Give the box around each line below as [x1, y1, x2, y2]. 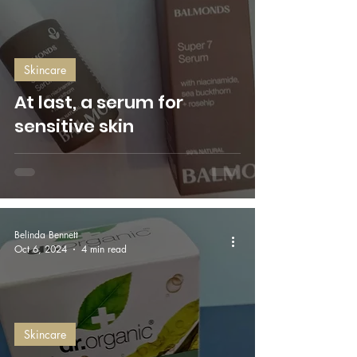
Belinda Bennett [14, 228, 78, 241]
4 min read [81, 242, 127, 256]
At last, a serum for [14, 90, 183, 115]
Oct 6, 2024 [14, 242, 67, 256]
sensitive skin [14, 114, 134, 139]
